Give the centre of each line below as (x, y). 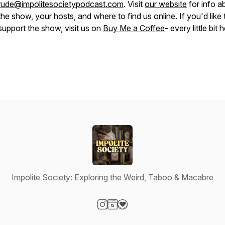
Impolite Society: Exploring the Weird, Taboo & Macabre (113, 177)
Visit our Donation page (164, 215)
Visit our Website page (152, 215)
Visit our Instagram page (146, 215)
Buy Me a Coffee (134, 28)
